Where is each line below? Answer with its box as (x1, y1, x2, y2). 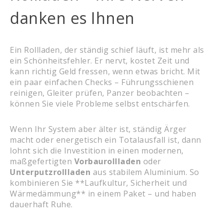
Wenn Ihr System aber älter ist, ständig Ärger (10, 124, 187, 135)
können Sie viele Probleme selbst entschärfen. (10, 98, 190, 109)
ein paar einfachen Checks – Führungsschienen (10, 77, 194, 88)
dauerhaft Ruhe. (10, 199, 73, 210)
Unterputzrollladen (10, 167, 90, 178)
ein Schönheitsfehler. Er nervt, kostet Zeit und (10, 55, 190, 66)
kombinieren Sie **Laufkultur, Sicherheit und (10, 177, 187, 189)
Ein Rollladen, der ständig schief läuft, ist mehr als (10, 44, 204, 56)
